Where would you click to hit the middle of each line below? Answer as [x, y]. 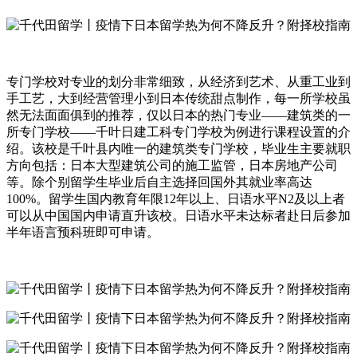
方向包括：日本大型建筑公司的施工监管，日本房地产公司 [172, 165]
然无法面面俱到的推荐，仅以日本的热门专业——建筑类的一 [178, 115]
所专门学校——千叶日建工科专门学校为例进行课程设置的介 [178, 131]
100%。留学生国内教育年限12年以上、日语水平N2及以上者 [176, 198]
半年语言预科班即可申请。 [83, 232]
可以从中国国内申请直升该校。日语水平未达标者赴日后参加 [178, 215]
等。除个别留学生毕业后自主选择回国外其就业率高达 [159, 182]
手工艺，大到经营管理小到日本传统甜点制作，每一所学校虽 [178, 98]
